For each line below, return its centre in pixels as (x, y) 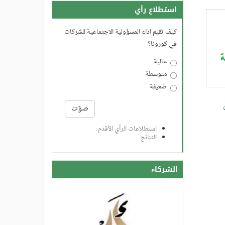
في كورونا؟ (162, 44)
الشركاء (164, 170)
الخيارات (166, 97)
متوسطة (156, 75)
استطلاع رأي (156, 10)
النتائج (148, 138)
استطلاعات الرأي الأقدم (127, 129)
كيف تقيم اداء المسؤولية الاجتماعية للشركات (121, 32)
